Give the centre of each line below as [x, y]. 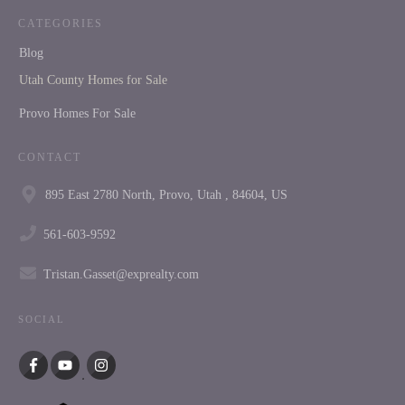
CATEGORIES [61, 24]
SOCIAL [42, 320]
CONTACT [50, 158]
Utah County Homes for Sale [93, 80]
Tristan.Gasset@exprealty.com [121, 274]
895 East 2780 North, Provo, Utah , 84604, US [166, 194]
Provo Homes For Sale [77, 114]
